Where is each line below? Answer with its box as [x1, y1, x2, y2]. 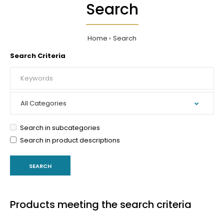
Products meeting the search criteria [10, 197, 191, 211]
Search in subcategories [20, 123, 100, 132]
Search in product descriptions [20, 135, 120, 145]
